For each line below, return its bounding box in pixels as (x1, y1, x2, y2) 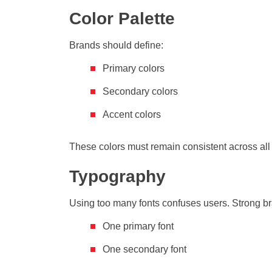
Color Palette (69, 9, 175, 29)
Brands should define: (69, 40, 163, 51)
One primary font (103, 221, 174, 232)
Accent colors (103, 109, 161, 120)
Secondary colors (103, 86, 178, 97)
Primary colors (103, 63, 165, 74)
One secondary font (103, 244, 186, 255)
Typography (69, 167, 166, 186)
